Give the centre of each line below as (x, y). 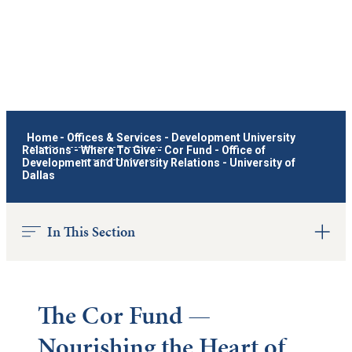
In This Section (91, 232)
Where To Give (118, 150)
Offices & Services (115, 138)
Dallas (38, 176)
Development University (233, 138)
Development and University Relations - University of (159, 163)
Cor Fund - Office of (215, 150)
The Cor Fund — (125, 316)
